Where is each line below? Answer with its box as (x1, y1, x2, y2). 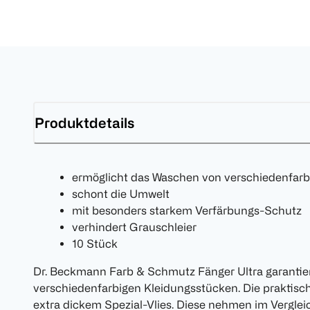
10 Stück (72, 237, 118, 250)
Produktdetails (35, 114, 134, 131)
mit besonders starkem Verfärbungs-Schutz (72, 204, 302, 217)
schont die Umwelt (72, 188, 170, 201)
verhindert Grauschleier (72, 221, 197, 234)
